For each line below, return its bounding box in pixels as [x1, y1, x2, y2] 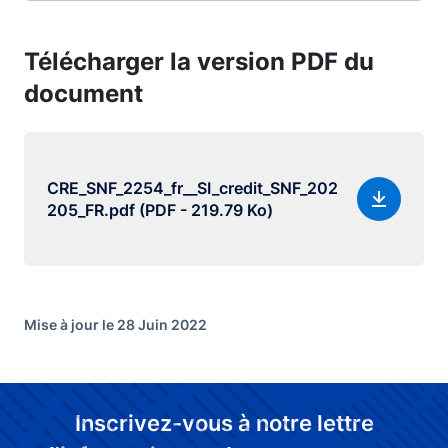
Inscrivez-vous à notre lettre [74, 410, 374, 436]
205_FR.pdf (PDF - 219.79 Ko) [47, 200, 273, 220]
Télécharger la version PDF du [24, 47, 374, 76]
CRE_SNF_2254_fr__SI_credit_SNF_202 [47, 178, 338, 198]
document [24, 79, 143, 108]
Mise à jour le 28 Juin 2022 [24, 316, 207, 333]
